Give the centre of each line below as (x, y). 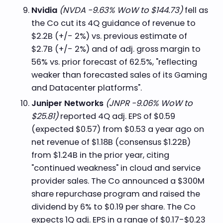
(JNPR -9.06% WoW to (149, 103)
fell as (195, 10)
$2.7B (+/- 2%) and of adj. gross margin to (116, 49)
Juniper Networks (68, 103)
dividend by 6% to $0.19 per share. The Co (113, 207)
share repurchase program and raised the (115, 194)
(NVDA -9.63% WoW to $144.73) (121, 10)
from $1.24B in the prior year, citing (100, 155)
